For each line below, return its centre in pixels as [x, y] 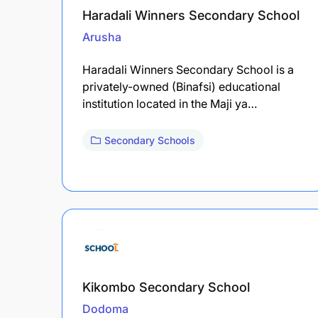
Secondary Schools [150, 140]
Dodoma [105, 308]
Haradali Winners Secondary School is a [188, 69]
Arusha [102, 37]
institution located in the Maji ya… [170, 103]
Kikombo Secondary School [166, 287]
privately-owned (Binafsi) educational [181, 86]
